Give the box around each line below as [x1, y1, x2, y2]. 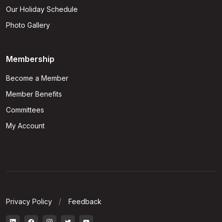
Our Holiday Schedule [6, 5, 78, 14]
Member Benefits [6, 90, 62, 99]
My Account [6, 121, 45, 130]
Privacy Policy [6, 197, 52, 206]
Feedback [68, 197, 102, 206]
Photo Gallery [6, 21, 50, 30]
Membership [6, 54, 55, 64]
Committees [6, 106, 44, 114]
